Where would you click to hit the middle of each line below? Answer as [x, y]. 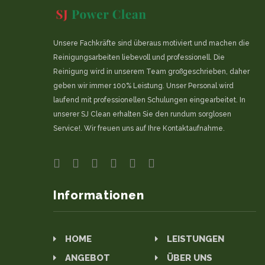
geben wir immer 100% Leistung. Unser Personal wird [143, 86]
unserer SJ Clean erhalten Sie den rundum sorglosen [142, 114]
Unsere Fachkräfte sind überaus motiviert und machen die [151, 43]
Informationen [99, 195]
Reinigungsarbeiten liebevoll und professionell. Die [139, 58]
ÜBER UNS [189, 258]
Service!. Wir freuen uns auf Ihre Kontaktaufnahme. [139, 129]
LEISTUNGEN [195, 239]
